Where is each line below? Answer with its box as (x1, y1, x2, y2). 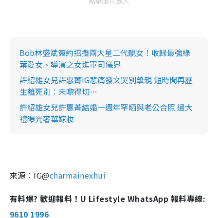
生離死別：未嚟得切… (19, 85, 97, 97)
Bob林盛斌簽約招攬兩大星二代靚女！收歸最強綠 (19, 46, 190, 58)
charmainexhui (49, 169, 106, 181)
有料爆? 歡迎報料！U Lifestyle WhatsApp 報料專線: (10, 192, 206, 204)
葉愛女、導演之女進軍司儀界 (19, 58, 121, 70)
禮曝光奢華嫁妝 (19, 112, 74, 125)
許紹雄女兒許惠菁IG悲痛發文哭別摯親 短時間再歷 (19, 73, 193, 86)
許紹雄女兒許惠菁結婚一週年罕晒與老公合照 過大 (19, 101, 193, 113)
